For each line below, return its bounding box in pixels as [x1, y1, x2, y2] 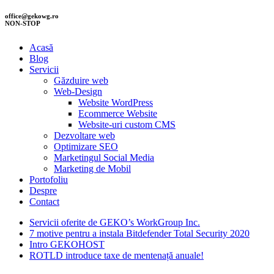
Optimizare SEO [54, 141, 118, 152]
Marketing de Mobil [54, 163, 131, 174]
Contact [29, 196, 59, 207]
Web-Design [54, 86, 102, 97]
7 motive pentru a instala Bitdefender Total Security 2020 [29, 228, 250, 239]
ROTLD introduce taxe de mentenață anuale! [29, 250, 204, 261]
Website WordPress [78, 97, 153, 108]
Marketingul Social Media [54, 152, 154, 163]
